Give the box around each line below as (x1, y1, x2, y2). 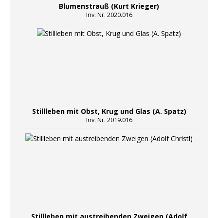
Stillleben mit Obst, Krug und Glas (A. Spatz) (32, 107, 186, 116)
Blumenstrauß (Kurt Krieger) (59, 1, 159, 11)
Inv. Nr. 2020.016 (86, 11, 132, 19)
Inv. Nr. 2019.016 (86, 116, 132, 124)
